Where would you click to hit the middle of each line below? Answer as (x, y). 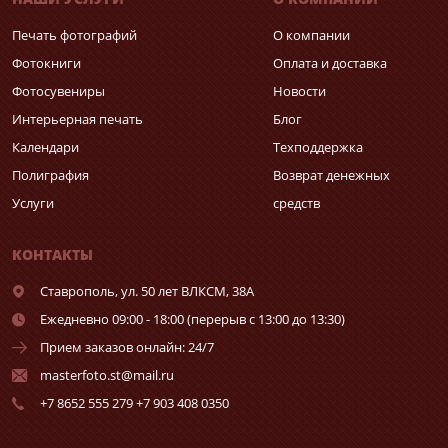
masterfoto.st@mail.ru (106, 374)
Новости (300, 90)
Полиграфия (50, 174)
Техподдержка (318, 146)
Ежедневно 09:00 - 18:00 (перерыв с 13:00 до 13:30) (192, 318)
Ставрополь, (78, 290)
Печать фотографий (74, 34)
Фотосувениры (58, 90)
